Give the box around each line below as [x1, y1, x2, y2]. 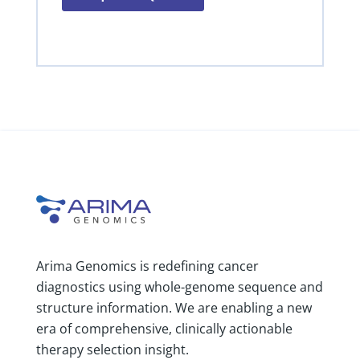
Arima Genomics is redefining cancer [35, 256, 259, 275]
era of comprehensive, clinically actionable [35, 319, 292, 337]
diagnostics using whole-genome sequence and [35, 277, 323, 296]
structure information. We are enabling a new [35, 298, 312, 317]
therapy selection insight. [35, 340, 192, 358]
